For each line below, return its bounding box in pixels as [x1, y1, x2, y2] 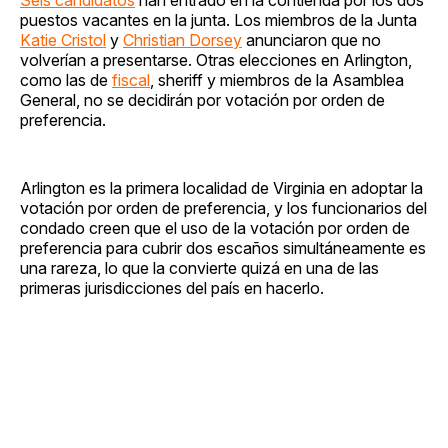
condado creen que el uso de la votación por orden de [20, 217, 410, 238]
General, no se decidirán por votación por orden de [20, 89, 385, 110]
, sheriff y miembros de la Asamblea [150, 69, 404, 90]
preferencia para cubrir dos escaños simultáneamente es [20, 237, 426, 258]
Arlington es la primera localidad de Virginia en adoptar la [20, 177, 423, 198]
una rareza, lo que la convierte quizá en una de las [20, 257, 379, 278]
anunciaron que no [242, 29, 381, 50]
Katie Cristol [20, 29, 106, 50]
